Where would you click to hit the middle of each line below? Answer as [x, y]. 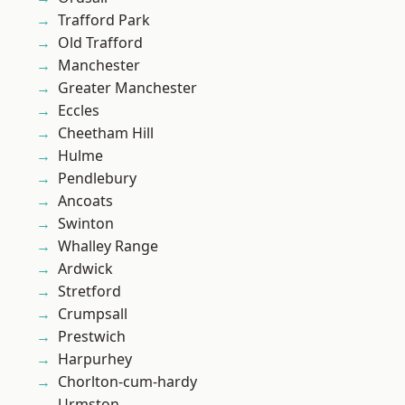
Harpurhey [95, 359]
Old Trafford [100, 43]
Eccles [79, 111]
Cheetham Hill [106, 133]
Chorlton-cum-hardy [127, 382]
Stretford [89, 292]
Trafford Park [104, 20]
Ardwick [85, 269]
